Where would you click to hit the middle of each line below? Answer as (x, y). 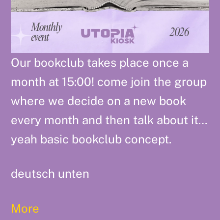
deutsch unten (50, 174)
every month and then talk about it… (109, 120)
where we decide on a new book (99, 101)
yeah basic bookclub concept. (91, 139)
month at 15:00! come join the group (109, 82)
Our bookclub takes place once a (100, 63)
